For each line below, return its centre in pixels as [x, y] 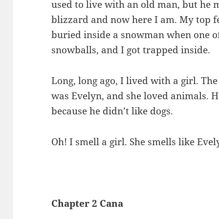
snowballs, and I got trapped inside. [131, 50]
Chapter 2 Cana [88, 203]
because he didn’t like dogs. [112, 111]
